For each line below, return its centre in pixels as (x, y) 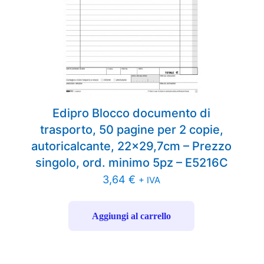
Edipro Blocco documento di (132, 113)
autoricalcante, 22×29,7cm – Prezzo (132, 146)
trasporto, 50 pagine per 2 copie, (131, 130)
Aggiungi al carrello (132, 216)
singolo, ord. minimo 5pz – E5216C (131, 163)
